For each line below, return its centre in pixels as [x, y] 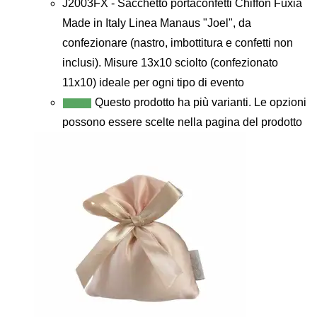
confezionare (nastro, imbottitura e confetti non [178, 43]
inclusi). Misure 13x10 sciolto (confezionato [170, 63]
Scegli [77, 104]
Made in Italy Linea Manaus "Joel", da [157, 23]
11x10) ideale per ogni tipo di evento [153, 83]
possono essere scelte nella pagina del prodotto [182, 122]
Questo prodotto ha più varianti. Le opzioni [201, 103]
